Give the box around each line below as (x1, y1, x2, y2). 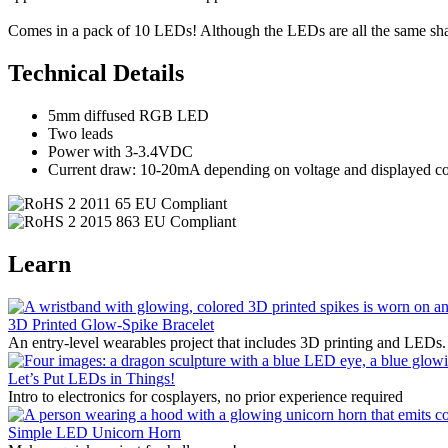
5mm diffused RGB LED (48, 106, 209, 124)
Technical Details (8, 59, 184, 86)
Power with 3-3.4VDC (48, 142, 193, 160)
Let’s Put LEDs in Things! (8, 369, 175, 387)
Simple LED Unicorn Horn (8, 423, 181, 441)
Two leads (48, 124, 113, 142)
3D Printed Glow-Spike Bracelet (8, 315, 214, 333)
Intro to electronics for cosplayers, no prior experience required (8, 387, 403, 405)
